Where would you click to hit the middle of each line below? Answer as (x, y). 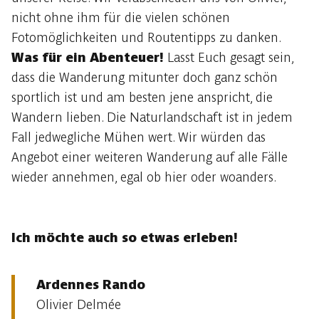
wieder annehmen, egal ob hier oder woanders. (144, 177)
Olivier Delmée (79, 305)
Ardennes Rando (91, 285)
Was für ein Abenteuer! (88, 58)
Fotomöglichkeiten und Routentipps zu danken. (146, 38)
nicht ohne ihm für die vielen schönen (121, 18)
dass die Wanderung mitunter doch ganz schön (145, 78)
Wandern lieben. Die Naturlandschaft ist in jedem (152, 117)
